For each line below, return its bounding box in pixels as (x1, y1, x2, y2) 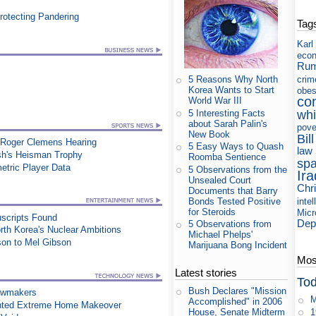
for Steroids (188, 206, 236, 217)
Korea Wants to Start (188, 85, 275, 96)
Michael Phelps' (188, 229, 253, 241)
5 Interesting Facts (188, 107, 266, 119)
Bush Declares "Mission (188, 286, 287, 297)
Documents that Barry (188, 185, 279, 196)
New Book (188, 128, 231, 140)
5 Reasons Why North (188, 74, 279, 85)
